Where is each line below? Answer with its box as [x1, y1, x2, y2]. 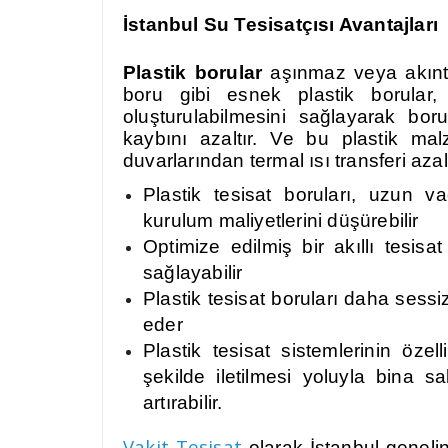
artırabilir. [143, 392, 223, 413]
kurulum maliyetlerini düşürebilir [143, 210, 419, 231]
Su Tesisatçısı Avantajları [203, 14, 439, 35]
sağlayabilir [143, 262, 243, 283]
